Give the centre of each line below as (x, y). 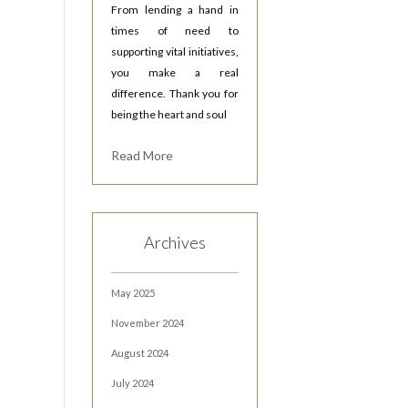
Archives (175, 242)
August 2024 (140, 353)
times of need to (175, 31)
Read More (143, 155)
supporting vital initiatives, (175, 51)
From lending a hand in (175, 10)
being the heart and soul (169, 114)
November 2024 (148, 323)
